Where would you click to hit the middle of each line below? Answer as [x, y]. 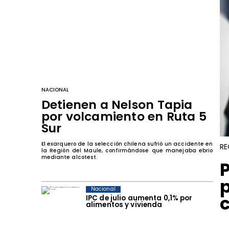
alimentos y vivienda [124, 204]
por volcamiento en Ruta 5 [124, 116]
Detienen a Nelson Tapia [117, 104]
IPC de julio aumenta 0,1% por [139, 198]
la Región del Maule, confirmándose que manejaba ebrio [127, 151]
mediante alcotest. [70, 157]
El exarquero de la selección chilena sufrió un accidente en [127, 144]
